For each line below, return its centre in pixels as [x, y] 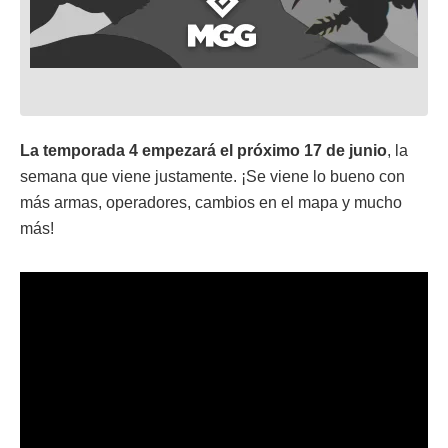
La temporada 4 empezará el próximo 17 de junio [203, 150]
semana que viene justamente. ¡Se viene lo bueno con [212, 176]
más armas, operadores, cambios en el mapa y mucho [211, 202]
